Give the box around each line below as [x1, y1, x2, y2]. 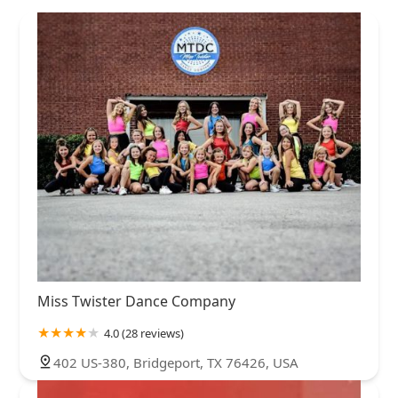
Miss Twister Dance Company [37, 291, 235, 312]
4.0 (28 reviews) [104, 325, 184, 342]
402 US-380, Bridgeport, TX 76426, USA [53, 354, 298, 372]
